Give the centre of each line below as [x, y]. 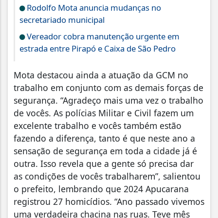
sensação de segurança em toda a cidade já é [105, 151]
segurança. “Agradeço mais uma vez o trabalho [109, 100]
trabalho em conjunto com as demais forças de [109, 88]
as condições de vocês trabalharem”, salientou [107, 176]
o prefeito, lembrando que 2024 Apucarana [101, 189]
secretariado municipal [62, 20]
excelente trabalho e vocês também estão [98, 126]
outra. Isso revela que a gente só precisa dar [104, 164]
